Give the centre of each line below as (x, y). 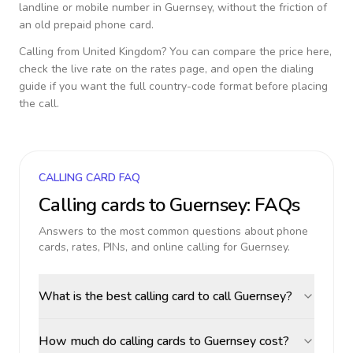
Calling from (51, 52)
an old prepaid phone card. (86, 25)
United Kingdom (122, 52)
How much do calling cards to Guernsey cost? (164, 341)
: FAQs (273, 205)
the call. (39, 104)
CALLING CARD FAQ (89, 178)
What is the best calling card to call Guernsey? (165, 296)
